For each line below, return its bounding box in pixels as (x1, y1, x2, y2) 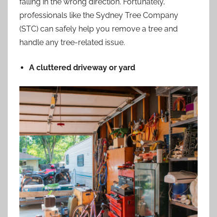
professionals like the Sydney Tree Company (19, 10, 178, 20)
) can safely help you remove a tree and (36, 24, 178, 33)
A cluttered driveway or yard (29, 62, 135, 72)
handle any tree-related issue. (19, 37, 127, 47)
